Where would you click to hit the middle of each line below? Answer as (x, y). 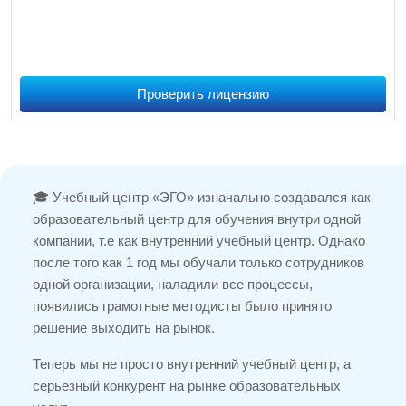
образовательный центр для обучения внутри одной (197, 218)
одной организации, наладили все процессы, (173, 284)
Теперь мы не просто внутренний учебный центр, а (192, 363)
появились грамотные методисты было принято (182, 305)
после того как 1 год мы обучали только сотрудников (198, 262)
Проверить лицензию (203, 93)
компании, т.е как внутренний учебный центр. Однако (199, 240)
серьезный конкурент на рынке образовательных (187, 385)
